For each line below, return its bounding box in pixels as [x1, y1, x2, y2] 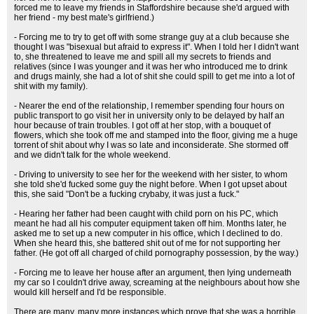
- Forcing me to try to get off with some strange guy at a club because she [14, 32, 289, 42]
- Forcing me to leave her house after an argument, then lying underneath [14, 268, 292, 278]
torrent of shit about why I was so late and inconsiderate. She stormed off [14, 140, 288, 150]
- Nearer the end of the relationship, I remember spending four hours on [14, 101, 285, 111]
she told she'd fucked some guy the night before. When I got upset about [14, 179, 287, 189]
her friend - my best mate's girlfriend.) [14, 13, 154, 22]
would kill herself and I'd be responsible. [14, 287, 166, 297]
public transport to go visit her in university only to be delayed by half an [14, 111, 285, 121]
